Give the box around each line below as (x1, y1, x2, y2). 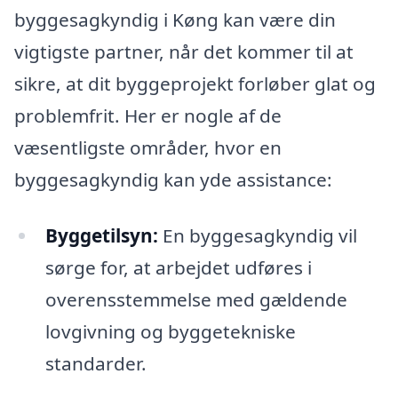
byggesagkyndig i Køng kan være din (14, 6, 336, 32)
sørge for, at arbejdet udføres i (44, 255, 312, 281)
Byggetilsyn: (44, 223, 158, 249)
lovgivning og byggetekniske (44, 319, 296, 345)
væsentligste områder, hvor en (14, 134, 282, 160)
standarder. (44, 351, 147, 377)
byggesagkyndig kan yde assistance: (14, 166, 332, 192)
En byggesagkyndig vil (157, 223, 357, 249)
